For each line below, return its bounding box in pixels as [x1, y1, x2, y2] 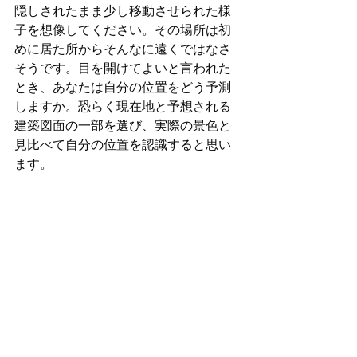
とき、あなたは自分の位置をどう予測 [14, 79, 231, 95]
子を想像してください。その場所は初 [14, 22, 231, 37]
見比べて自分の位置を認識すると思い [14, 136, 231, 152]
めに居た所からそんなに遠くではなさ [14, 41, 231, 57]
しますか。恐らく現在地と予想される [14, 98, 231, 114]
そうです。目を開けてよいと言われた [14, 60, 231, 76]
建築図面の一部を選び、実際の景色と [14, 117, 231, 133]
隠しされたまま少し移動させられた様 [14, 2, 231, 18]
